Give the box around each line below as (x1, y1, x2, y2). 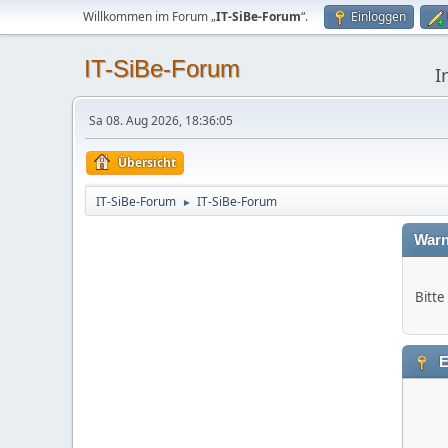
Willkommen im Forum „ (83, 8, 216, 25)
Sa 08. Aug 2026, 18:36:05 (89, 112, 233, 129)
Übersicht (118, 154, 176, 171)
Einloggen (351, 8, 406, 25)
